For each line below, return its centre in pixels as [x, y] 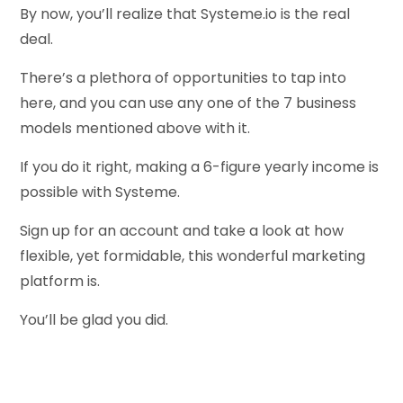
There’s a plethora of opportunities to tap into [184, 77]
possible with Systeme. [100, 192]
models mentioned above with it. [135, 128]
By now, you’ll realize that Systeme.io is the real [185, 13]
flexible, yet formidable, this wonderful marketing [193, 255]
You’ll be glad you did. [94, 319]
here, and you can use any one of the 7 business [188, 103]
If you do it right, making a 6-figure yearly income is [200, 166]
